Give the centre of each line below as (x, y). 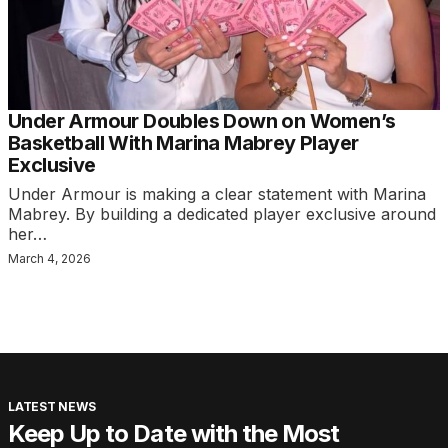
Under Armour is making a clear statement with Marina (217, 194)
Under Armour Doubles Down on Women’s (202, 121)
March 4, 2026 (49, 259)
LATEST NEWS (52, 407)
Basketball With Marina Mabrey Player (183, 143)
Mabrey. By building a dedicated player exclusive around (222, 214)
